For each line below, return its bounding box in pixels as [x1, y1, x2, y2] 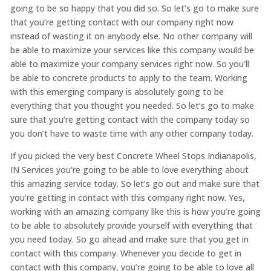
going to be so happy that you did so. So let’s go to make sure [10, 2, 259, 14]
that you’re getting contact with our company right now [10, 16, 233, 28]
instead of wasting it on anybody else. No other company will [10, 30, 252, 42]
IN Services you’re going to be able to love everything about [10, 163, 249, 175]
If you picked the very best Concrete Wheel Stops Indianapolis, [10, 149, 256, 162]
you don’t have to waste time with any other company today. [10, 127, 253, 139]
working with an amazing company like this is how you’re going [10, 205, 261, 217]
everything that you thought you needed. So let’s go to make [10, 99, 254, 111]
